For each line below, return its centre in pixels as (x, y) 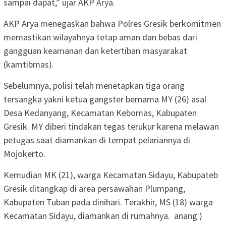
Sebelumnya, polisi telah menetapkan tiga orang (94, 85)
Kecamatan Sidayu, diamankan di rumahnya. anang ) (103, 215)
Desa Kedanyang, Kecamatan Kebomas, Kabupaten (100, 112)
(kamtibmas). (29, 64)
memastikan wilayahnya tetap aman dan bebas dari (100, 37)
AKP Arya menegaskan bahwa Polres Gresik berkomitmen (112, 23)
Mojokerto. (24, 153)
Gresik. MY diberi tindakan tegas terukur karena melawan (111, 126)
